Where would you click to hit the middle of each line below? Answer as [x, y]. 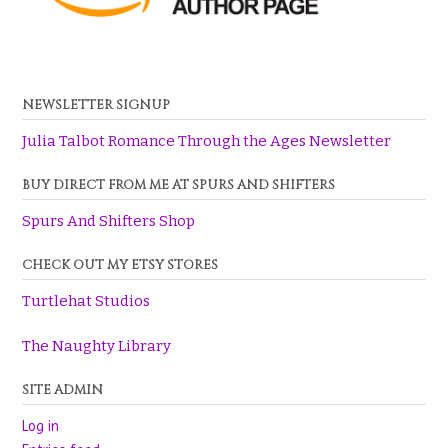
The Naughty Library [96, 345]
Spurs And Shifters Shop [108, 221]
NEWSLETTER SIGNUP [96, 105]
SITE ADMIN [62, 389]
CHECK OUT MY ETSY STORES [120, 265]
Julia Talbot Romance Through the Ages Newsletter [206, 141]
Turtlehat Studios [86, 301]
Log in [40, 425]
